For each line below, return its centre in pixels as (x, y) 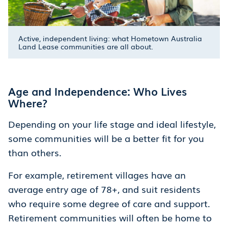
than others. (36, 152)
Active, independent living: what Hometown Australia (110, 38)
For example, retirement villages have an (97, 175)
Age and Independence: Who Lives (97, 91)
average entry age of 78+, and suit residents (104, 189)
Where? (28, 103)
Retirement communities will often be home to (110, 218)
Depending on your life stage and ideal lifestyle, (112, 124)
